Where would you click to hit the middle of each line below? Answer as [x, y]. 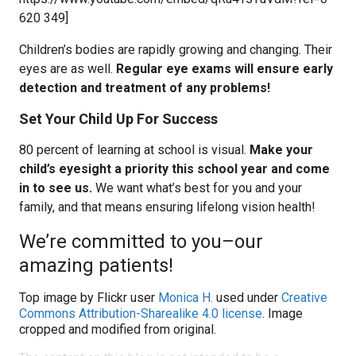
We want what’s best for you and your [197, 188]
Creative [304, 298]
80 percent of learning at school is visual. [134, 150]
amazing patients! [96, 265]
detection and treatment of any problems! [145, 88]
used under [247, 298]
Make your [281, 150]
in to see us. [56, 188]
